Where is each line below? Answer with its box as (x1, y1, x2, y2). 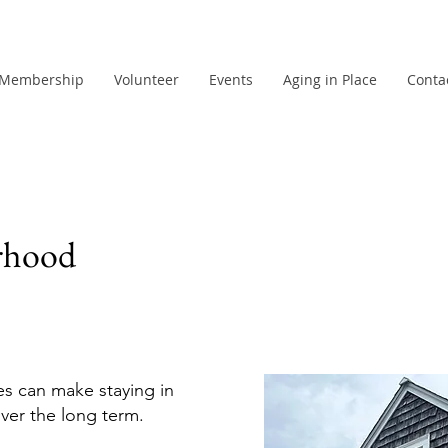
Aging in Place (282, 70, 377, 89)
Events (208, 70, 253, 89)
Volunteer (113, 70, 179, 89)
